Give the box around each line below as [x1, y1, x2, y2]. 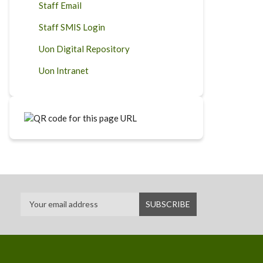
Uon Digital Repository [39, 43, 130, 54]
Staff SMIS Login [39, 22, 105, 32]
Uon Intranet [39, 65, 89, 76]
